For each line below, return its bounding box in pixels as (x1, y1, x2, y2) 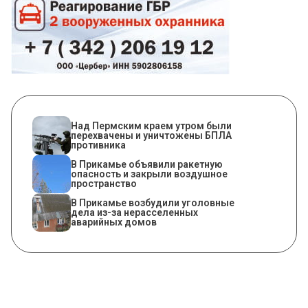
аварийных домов (71, 217, 157, 228)
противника (71, 140, 126, 151)
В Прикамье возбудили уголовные (71, 197, 234, 209)
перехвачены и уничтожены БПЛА (71, 130, 232, 142)
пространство (71, 178, 137, 190)
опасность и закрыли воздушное (71, 168, 228, 180)
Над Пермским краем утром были (71, 120, 232, 132)
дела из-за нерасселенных (71, 207, 198, 219)
